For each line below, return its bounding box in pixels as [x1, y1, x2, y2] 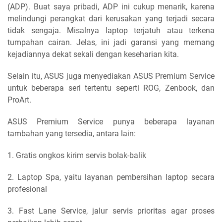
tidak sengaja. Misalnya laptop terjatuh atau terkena [7, 25, 215, 35]
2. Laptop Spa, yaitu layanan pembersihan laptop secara [7, 172, 215, 182]
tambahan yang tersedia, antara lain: [7, 128, 136, 138]
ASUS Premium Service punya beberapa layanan [7, 116, 215, 126]
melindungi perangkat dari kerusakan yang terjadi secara [7, 13, 215, 23]
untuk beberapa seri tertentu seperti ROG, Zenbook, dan [7, 83, 215, 93]
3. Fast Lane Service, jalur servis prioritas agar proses [7, 206, 215, 216]
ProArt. [7, 95, 31, 105]
